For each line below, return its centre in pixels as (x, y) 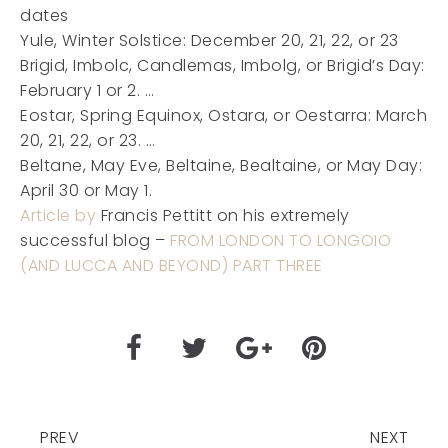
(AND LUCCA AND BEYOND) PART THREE (171, 265)
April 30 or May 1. (86, 190)
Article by (58, 215)
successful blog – (95, 240)
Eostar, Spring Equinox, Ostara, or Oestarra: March (223, 115)
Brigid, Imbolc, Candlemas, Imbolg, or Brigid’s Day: (222, 65)
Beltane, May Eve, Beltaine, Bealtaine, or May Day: (221, 165)
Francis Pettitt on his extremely (223, 215)
